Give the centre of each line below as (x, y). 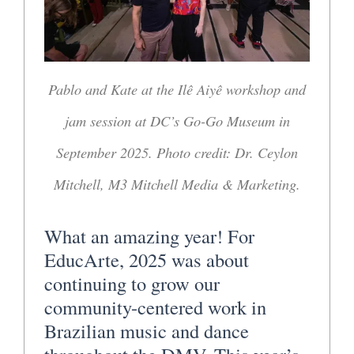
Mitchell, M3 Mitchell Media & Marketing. (177, 184)
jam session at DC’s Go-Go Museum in (177, 121)
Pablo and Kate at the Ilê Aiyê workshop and (177, 89)
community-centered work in (155, 307)
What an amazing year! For (149, 235)
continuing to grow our (132, 283)
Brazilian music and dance (147, 330)
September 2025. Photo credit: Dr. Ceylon (177, 153)
